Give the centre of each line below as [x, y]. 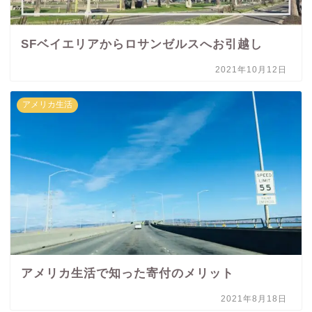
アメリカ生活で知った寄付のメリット [127, 273]
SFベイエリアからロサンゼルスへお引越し [142, 44]
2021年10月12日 [251, 69]
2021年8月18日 [254, 298]
